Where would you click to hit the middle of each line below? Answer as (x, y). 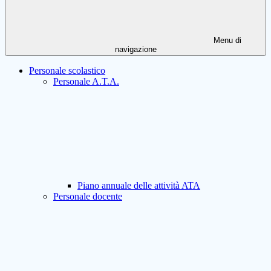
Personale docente (88, 197)
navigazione (135, 50)
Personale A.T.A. (86, 82)
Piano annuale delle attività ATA (139, 186)
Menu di (226, 41)
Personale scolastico (67, 71)
